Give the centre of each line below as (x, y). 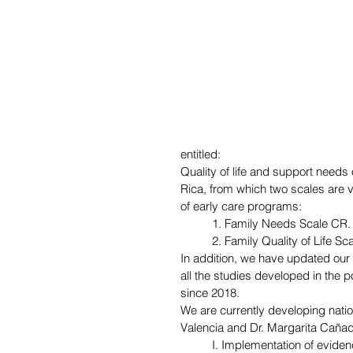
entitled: (202, 154)
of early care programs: (241, 206)
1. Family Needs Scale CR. (281, 223)
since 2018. (210, 292)
